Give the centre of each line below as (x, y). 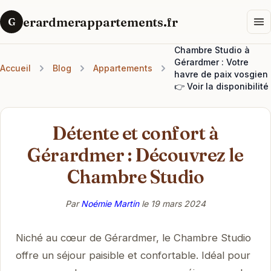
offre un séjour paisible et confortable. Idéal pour (133, 255)
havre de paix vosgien (221, 74)
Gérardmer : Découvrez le (135, 155)
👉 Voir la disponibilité (221, 86)
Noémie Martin (110, 203)
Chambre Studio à (212, 50)
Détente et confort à (135, 133)
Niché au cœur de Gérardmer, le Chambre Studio (133, 237)
